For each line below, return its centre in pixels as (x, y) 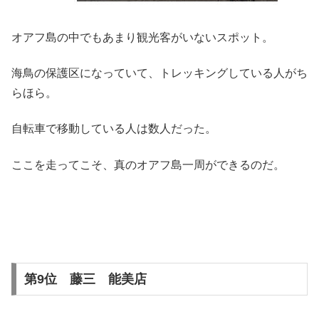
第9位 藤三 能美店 (85, 279)
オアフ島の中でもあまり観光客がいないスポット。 (142, 37)
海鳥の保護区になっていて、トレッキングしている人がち (159, 73)
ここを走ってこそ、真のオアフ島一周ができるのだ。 (148, 164)
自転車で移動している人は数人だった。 (114, 129)
